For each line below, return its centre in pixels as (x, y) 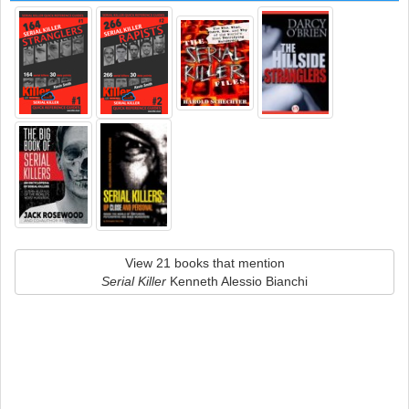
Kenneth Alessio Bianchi (237, 281)
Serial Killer (134, 281)
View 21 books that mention (204, 263)
